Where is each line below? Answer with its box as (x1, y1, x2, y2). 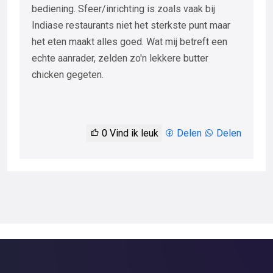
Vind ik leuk (107, 127, 158, 140)
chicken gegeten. (32, 69, 104, 81)
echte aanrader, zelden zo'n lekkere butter (32, 52, 208, 65)
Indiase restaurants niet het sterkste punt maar (32, 19, 230, 32)
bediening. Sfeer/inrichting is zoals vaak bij (32, 3, 215, 15)
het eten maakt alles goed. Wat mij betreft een (32, 36, 227, 48)
